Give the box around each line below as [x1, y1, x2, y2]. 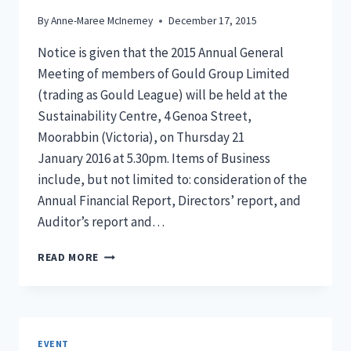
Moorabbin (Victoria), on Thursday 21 [38, 128, 244, 147]
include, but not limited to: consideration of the [38, 171, 307, 189]
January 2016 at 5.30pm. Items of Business [38, 150, 270, 168]
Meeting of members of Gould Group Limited [38, 65, 290, 83]
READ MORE [38, 251, 100, 265]
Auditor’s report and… [38, 213, 165, 231]
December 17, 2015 [168, 14, 258, 28]
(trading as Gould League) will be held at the [38, 86, 288, 104]
